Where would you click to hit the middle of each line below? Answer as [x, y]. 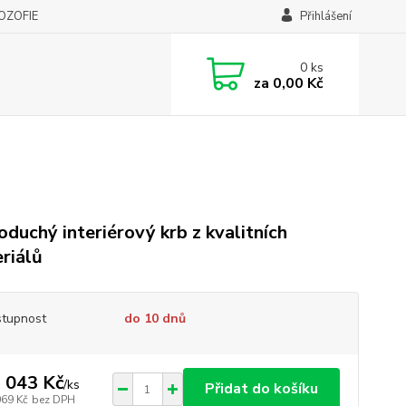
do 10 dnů [155, 319]
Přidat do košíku [261, 389]
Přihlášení [325, 16]
